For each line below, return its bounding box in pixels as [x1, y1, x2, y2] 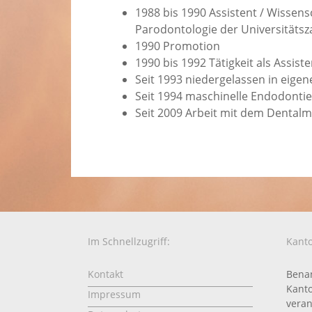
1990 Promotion [135, 38, 220, 54]
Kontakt [88, 267, 123, 281]
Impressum [88, 288, 141, 302]
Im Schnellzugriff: [88, 235, 170, 249]
